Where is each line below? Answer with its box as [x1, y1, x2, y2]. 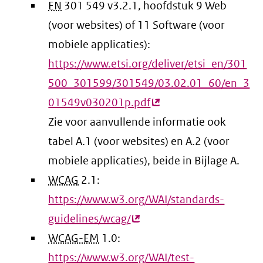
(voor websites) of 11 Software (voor [48, 18, 225, 32]
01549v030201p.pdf [48, 96, 151, 110]
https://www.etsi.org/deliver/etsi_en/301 [48, 57, 247, 71]
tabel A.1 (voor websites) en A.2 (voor [48, 134, 230, 149]
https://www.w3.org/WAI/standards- [48, 193, 225, 207]
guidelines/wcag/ [48, 212, 131, 226]
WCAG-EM [48, 231, 100, 245]
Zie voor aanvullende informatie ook [48, 115, 227, 129]
